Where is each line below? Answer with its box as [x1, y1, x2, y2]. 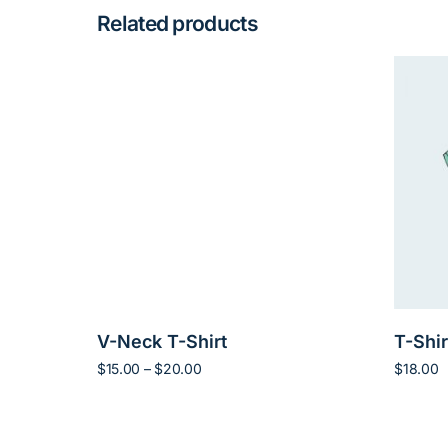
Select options [97, 391, 191, 409]
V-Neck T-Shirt [97, 331, 227, 353]
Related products [97, 11, 258, 37]
